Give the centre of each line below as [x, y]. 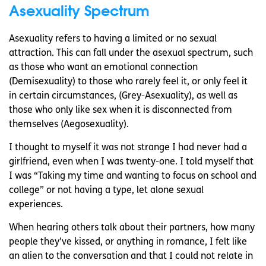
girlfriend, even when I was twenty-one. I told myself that [131, 162]
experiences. [36, 205]
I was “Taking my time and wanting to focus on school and [133, 177]
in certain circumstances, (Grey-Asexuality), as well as [123, 96]
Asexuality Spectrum [79, 11]
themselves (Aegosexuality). [69, 125]
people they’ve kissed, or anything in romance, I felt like [128, 243]
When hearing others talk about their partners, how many [132, 228]
